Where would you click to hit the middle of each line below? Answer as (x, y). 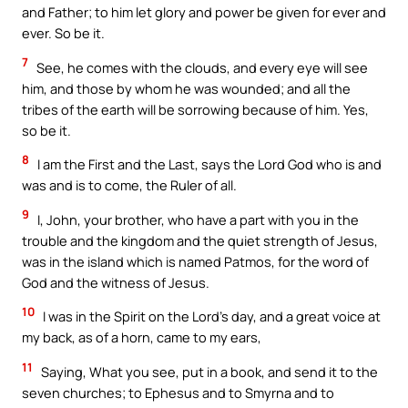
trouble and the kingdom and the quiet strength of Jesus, (200, 240)
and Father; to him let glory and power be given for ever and (204, 12)
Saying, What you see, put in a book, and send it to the (208, 371)
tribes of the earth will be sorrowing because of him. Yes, (195, 109)
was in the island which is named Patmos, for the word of (195, 261)
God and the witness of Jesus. (116, 282)
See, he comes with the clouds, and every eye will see (201, 67)
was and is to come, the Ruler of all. (129, 185)
